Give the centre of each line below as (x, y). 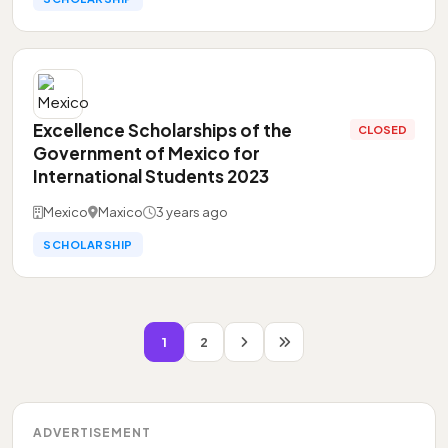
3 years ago (192, 212)
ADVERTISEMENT (92, 432)
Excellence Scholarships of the (162, 130)
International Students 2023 (151, 176)
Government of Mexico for (146, 153)
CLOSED (382, 129)
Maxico (120, 212)
